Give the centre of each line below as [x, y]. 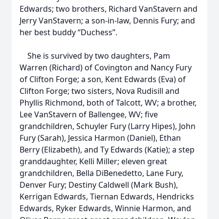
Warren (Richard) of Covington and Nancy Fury [106, 67]
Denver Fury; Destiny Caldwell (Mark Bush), [99, 185]
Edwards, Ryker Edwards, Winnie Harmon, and [105, 208]
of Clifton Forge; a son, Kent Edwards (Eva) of [103, 79]
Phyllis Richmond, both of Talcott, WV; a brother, [108, 103]
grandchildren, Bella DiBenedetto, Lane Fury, [101, 173]
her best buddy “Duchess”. [68, 32]
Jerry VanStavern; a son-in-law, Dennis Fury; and [107, 21]
